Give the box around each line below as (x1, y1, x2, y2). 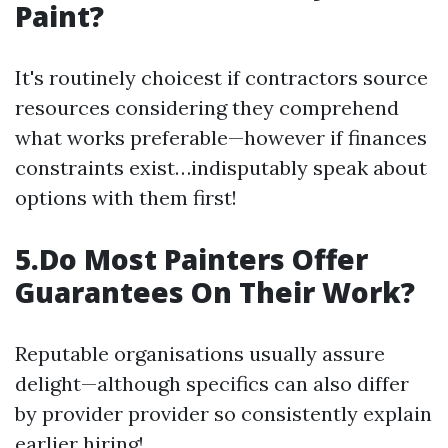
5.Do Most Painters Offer (15, 240, 368, 278)
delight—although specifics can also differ (15, 371, 409, 396)
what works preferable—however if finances (15, 125, 427, 150)
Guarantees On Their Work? (15, 273, 415, 311)
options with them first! (15, 185, 237, 210)
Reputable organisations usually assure (15, 341, 385, 366)
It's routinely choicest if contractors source (15, 65, 428, 90)
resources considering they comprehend (15, 95, 399, 120)
